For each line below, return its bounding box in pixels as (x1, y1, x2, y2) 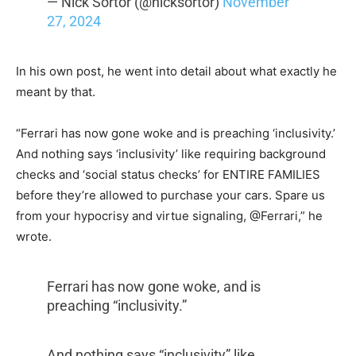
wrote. (16, 229, 52, 245)
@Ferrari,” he (250, 208, 323, 224)
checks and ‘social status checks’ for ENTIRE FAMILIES (16, 167, 320, 183)
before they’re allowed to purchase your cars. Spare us (16, 188, 325, 203)
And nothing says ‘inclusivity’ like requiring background (16, 146, 326, 162)
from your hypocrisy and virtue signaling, (16, 208, 250, 224)
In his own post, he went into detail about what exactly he (16, 64, 337, 79)
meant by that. (16, 84, 95, 100)
